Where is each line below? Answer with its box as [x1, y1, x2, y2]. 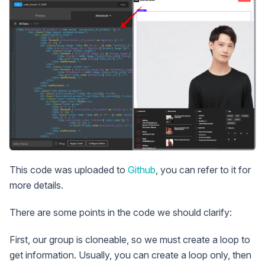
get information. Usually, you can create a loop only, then [9, 248, 251, 261]
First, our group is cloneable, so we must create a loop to [9, 233, 250, 245]
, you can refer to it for [156, 163, 251, 176]
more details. [9, 179, 63, 191]
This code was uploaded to [9, 163, 128, 176]
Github [128, 163, 156, 176]
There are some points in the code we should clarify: [9, 206, 232, 218]
